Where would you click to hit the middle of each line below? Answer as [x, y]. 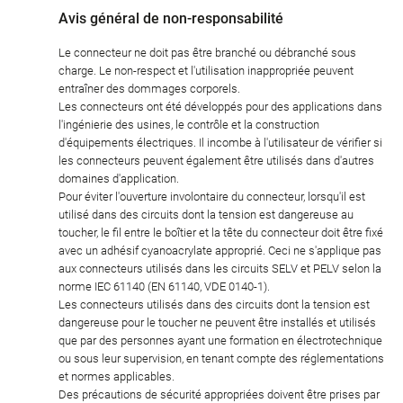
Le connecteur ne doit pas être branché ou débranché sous [207, 53]
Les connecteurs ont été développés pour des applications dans [220, 107]
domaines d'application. [119, 179]
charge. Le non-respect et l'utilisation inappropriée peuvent [206, 71]
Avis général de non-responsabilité [171, 19]
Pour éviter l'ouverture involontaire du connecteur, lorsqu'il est [212, 197]
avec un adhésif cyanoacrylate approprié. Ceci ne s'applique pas [220, 251]
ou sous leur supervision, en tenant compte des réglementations [221, 359]
